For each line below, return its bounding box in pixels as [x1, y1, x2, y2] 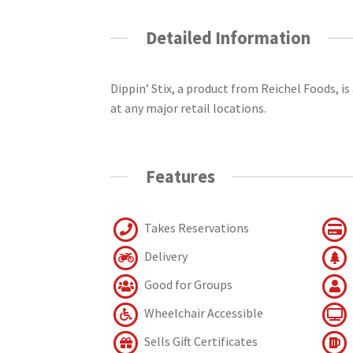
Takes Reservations [142, 220, 250, 236]
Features [145, 165, 215, 188]
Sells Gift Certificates [142, 333, 258, 350]
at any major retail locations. [110, 99, 267, 116]
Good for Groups [142, 277, 233, 293]
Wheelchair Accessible [142, 305, 264, 321]
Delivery [142, 248, 188, 265]
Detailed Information [145, 27, 310, 50]
